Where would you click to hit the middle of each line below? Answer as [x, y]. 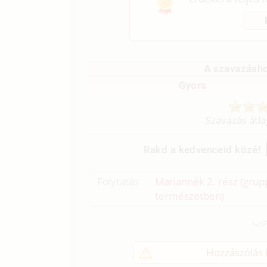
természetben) [190, 196]
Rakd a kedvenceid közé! [202, 149]
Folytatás [118, 182]
